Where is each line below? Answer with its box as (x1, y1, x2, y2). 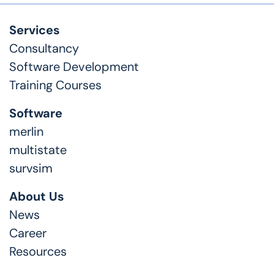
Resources (9, 243, 67, 260)
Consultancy (9, 40, 79, 57)
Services (9, 22, 60, 39)
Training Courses (9, 77, 102, 94)
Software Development (9, 59, 139, 75)
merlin (9, 124, 43, 140)
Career (9, 225, 46, 242)
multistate (9, 142, 67, 158)
